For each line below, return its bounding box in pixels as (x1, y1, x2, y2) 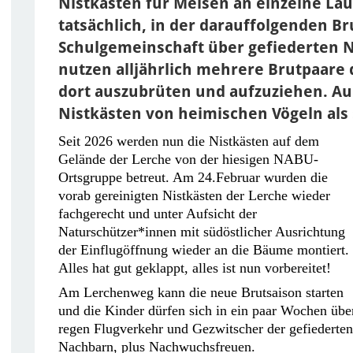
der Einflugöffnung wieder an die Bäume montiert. (58, 241, 349, 258)
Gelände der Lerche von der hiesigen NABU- (58, 150, 318, 167)
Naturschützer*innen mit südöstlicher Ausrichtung (58, 223, 345, 240)
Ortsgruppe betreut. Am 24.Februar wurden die (58, 169, 328, 185)
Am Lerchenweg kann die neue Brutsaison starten (58, 284, 344, 300)
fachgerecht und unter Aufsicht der (58, 205, 257, 221)
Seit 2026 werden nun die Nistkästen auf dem (58, 132, 319, 149)
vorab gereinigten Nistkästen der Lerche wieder (58, 187, 330, 203)
